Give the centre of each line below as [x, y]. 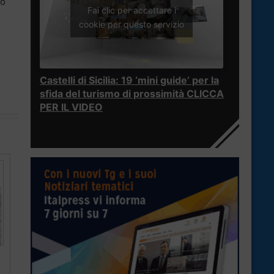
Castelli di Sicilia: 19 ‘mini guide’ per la [129, 80]
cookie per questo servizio [131, 24]
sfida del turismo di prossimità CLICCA [132, 94]
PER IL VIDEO [71, 107]
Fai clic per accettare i [131, 10]
